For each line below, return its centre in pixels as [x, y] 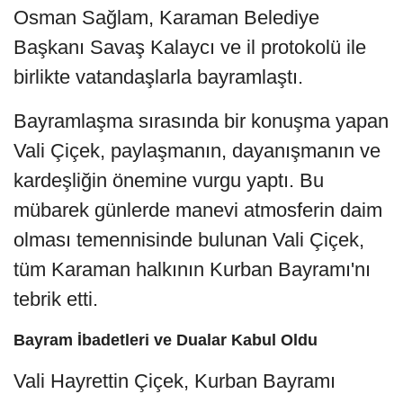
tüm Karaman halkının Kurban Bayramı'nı [192, 269]
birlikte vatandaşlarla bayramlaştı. [158, 76]
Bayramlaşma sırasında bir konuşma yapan [201, 121]
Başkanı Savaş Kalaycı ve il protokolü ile [190, 47]
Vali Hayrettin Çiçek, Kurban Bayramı [175, 381]
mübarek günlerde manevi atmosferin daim [198, 210]
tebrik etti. [56, 299]
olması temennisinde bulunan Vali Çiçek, [189, 239]
